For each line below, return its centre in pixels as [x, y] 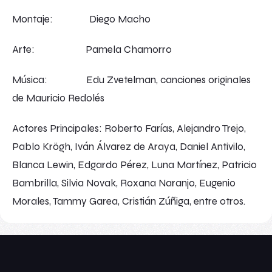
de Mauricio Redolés [58, 98]
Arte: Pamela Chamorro [92, 49]
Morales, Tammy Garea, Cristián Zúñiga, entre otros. [129, 201]
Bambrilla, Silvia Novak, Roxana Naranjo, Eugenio [124, 183]
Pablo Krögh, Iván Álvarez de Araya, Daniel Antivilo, [129, 146]
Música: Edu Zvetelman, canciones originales [131, 80]
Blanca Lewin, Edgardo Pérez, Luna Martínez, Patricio [134, 165]
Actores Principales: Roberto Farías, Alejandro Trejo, [129, 128]
